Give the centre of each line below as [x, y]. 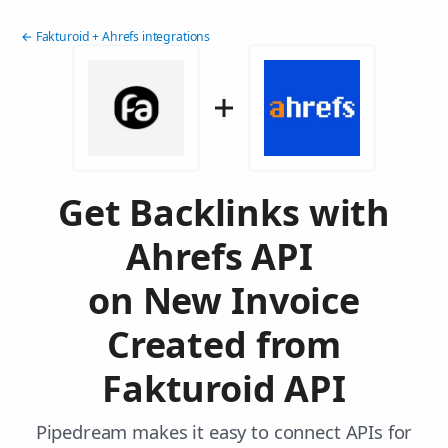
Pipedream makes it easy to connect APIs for [224, 432]
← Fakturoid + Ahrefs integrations [116, 37]
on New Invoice [224, 301]
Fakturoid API [224, 389]
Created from [224, 345]
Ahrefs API [224, 257]
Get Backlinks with [224, 213]
